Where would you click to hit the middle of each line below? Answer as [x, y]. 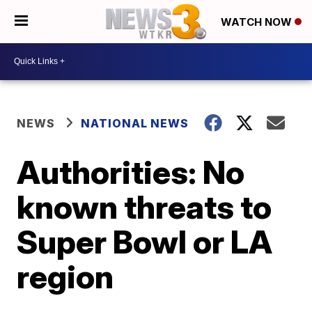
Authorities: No [131, 172]
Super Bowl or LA [145, 241]
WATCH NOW [258, 22]
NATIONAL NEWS [135, 123]
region [65, 276]
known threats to [145, 206]
